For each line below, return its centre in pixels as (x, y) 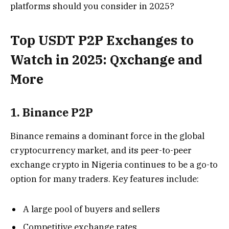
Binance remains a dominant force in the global (107, 136)
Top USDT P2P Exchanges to (102, 40)
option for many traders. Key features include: (105, 179)
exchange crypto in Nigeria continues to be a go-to (114, 165)
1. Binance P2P (52, 112)
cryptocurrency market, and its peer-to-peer (101, 151)
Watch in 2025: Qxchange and (106, 60)
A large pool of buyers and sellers (91, 209)
